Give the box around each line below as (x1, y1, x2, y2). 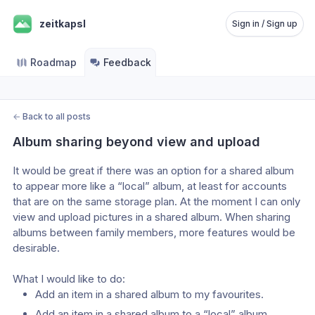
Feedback (103, 56, 151, 68)
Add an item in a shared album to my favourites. (35, 288, 264, 301)
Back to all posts (22, 111, 91, 122)
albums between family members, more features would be (13, 226, 295, 239)
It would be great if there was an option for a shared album (13, 164, 294, 177)
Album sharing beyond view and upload (13, 134, 260, 149)
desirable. (13, 241, 60, 255)
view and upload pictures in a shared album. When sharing (13, 210, 290, 224)
